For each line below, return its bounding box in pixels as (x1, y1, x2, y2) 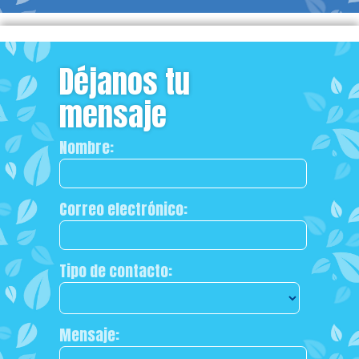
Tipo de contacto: (59, 259, 172, 282)
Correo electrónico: (59, 197, 188, 220)
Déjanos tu (59, 58, 190, 105)
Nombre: (59, 135, 114, 159)
